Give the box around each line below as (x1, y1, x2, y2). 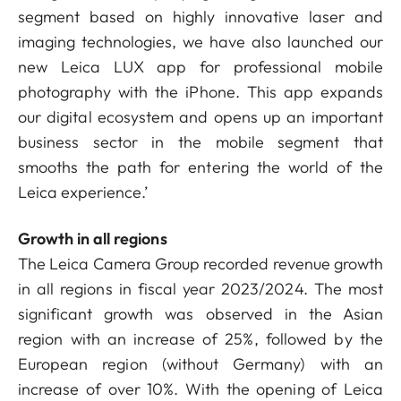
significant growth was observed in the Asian (18, 303, 383, 324)
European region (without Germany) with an (18, 354, 383, 374)
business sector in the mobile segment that (18, 132, 383, 152)
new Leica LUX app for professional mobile (18, 56, 383, 77)
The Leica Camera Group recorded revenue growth (18, 253, 383, 274)
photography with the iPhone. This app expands (18, 81, 383, 102)
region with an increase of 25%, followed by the (18, 328, 383, 349)
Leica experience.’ (18, 182, 149, 202)
